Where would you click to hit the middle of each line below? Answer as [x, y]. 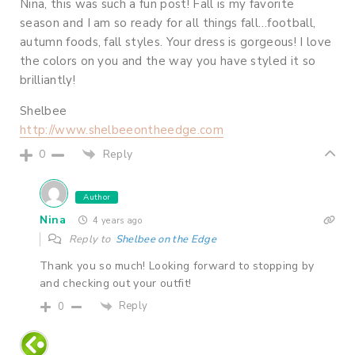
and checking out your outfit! [116, 284]
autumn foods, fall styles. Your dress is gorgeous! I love [176, 42]
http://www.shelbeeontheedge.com [122, 130]
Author [97, 198]
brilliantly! [48, 80]
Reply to [91, 240]
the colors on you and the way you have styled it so [168, 61]
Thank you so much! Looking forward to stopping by [177, 266]
